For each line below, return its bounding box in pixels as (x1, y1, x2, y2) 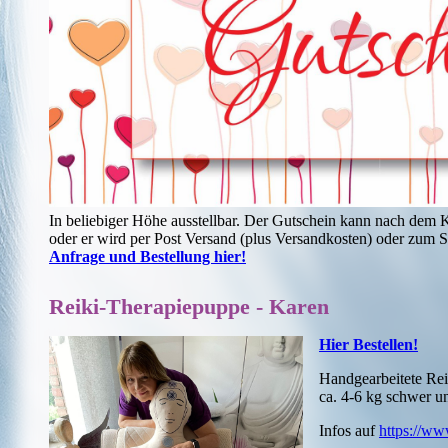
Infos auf (319, 421, 380, 439)
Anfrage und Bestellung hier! (49, 248, 246, 266)
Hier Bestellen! (319, 335, 419, 353)
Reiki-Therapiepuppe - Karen (49, 293, 329, 319)
